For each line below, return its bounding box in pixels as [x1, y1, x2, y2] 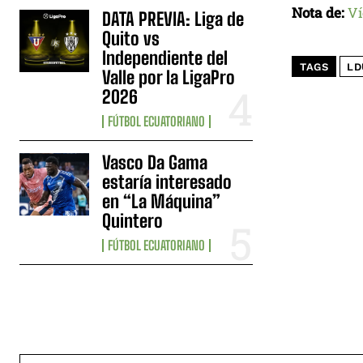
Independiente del [102, 46, 228, 69]
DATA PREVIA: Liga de [102, 7, 245, 30]
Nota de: [292, 2, 344, 22]
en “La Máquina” [102, 190, 221, 212]
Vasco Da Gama [102, 151, 208, 173]
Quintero [102, 209, 164, 232]
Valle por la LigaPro [102, 66, 236, 88]
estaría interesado [102, 170, 233, 193]
